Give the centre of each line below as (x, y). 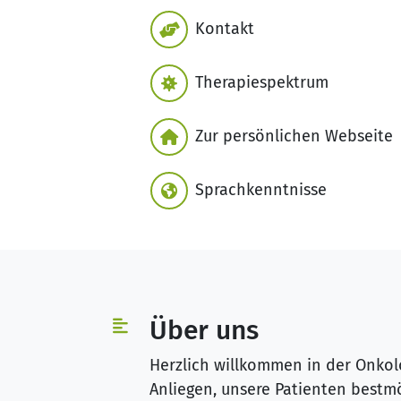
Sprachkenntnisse (261, 190)
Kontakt (225, 29)
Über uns (204, 330)
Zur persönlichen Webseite (294, 137)
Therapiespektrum (262, 83)
